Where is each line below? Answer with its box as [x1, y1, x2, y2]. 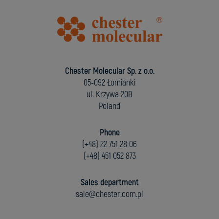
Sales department [80, 177, 139, 189]
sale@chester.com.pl [76, 189, 143, 200]
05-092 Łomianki [84, 77, 135, 89]
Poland [99, 101, 120, 112]
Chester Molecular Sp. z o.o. [65, 66, 154, 77]
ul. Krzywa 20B [87, 89, 132, 101]
